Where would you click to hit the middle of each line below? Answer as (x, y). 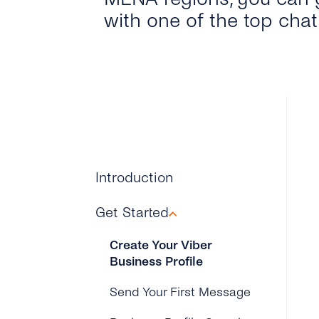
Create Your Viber (161, 245)
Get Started (132, 213)
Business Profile (157, 262)
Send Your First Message (181, 292)
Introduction (135, 178)
